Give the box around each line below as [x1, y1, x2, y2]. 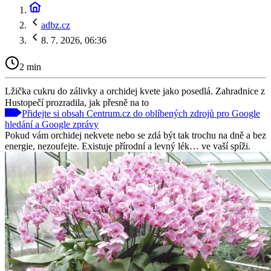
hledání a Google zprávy [5, 119, 99, 129]
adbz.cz [41, 20, 70, 30]
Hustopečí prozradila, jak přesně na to [5, 97, 149, 108]
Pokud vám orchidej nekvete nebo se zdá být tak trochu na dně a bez [5, 129, 266, 140]
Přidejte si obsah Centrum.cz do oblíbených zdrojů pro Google [22, 108, 260, 119]
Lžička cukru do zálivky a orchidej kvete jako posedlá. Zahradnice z [5, 85, 265, 96]
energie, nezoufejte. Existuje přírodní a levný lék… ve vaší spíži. [5, 140, 250, 151]
